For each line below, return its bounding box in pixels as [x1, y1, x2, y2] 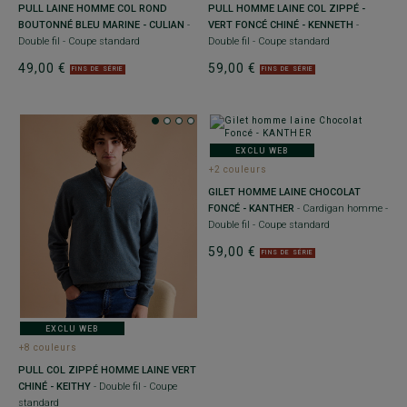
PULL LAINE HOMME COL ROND [18, 3, 167, 15]
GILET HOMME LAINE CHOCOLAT [208, 186, 361, 199]
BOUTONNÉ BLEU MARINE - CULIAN [18, 19, 184, 32]
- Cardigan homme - [294, 203, 388, 215]
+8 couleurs [19, 342, 78, 353]
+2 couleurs [209, 164, 268, 175]
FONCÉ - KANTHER [208, 203, 294, 215]
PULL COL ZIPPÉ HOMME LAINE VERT [18, 364, 196, 377]
